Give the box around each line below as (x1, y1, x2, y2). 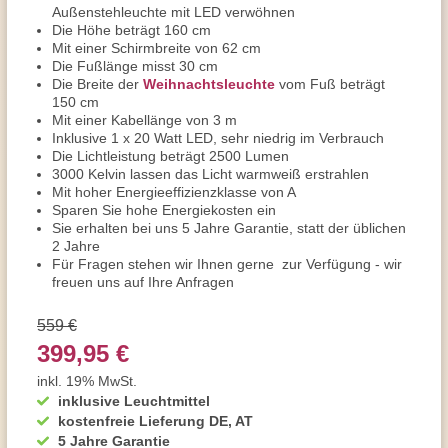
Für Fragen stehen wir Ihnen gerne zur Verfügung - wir (52, 256, 402, 272)
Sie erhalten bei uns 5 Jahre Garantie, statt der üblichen (52, 220, 406, 236)
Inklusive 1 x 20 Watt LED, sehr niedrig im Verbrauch (52, 130, 384, 146)
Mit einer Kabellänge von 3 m (52, 112, 237, 128)
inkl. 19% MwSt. (37, 373, 137, 389)
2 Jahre (52, 238, 100, 254)
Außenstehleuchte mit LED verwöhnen (52, 4, 295, 20)
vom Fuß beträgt (275, 76, 385, 92)
